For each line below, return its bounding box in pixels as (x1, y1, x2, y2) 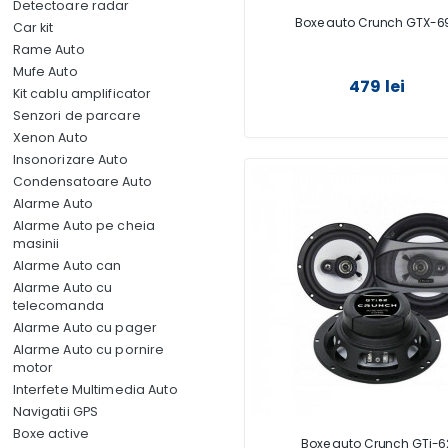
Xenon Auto (12, 129, 88, 146)
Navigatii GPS (12, 403, 99, 420)
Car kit (12, 19, 54, 36)
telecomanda (12, 297, 104, 314)
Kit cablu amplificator (12, 85, 152, 102)
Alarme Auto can (12, 257, 122, 274)
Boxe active (12, 425, 89, 442)
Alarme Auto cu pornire (12, 341, 165, 358)
